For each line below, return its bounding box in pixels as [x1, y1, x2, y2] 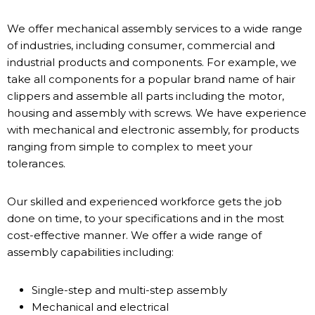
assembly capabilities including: [7, 245, 174, 259]
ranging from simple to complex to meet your [7, 140, 252, 153]
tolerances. [7, 157, 65, 170]
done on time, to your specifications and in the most [7, 212, 284, 225]
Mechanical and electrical [32, 300, 169, 314]
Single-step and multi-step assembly [32, 283, 227, 297]
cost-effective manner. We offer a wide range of [7, 229, 262, 242]
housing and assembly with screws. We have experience [7, 106, 307, 120]
